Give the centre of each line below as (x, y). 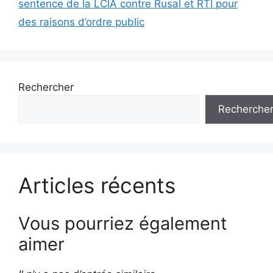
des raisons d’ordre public (81, 22)
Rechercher (46, 87)
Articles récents (97, 185)
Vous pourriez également (123, 224)
